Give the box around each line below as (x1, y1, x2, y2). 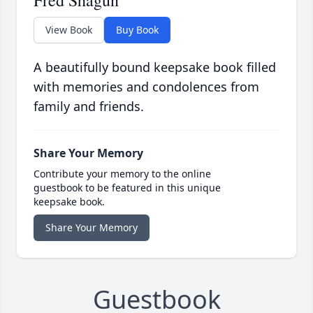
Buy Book (116, 23, 159, 37)
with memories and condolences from (34, 78, 259, 96)
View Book (45, 23, 92, 37)
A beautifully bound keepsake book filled (34, 59, 276, 76)
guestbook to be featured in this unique (34, 181, 221, 195)
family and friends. (34, 98, 144, 115)
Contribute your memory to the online (34, 167, 211, 181)
